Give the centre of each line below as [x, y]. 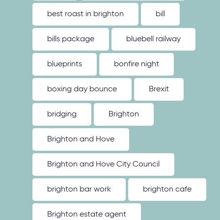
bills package [71, 39]
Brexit [159, 89]
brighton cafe [167, 190]
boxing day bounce [82, 89]
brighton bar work [79, 190]
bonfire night [137, 64]
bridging [62, 114]
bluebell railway [154, 39]
